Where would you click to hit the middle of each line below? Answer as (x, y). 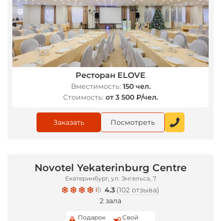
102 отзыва (138, 190)
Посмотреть (133, 122)
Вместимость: (96, 86)
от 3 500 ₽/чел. (132, 97)
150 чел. (136, 86)
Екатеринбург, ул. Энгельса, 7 (110, 178)
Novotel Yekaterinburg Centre (110, 168)
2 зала (110, 201)
